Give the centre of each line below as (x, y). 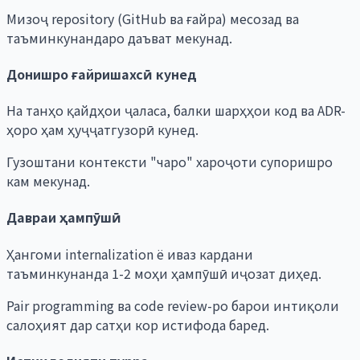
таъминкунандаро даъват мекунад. (119, 37)
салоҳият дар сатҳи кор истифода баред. (138, 324)
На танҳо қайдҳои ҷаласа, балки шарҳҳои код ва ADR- (176, 110)
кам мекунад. (48, 181)
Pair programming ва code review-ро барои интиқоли (173, 305)
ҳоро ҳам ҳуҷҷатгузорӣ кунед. (102, 130)
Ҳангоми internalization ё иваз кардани (130, 254)
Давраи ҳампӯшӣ (64, 217)
